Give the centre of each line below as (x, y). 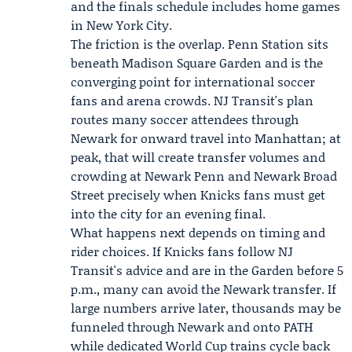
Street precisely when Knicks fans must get (198, 194)
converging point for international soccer (193, 81)
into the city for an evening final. (168, 213)
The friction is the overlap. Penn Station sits (200, 44)
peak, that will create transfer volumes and (198, 157)
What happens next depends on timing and (198, 232)
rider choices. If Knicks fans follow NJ (182, 251)
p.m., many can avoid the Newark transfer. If (203, 289)
